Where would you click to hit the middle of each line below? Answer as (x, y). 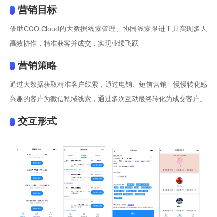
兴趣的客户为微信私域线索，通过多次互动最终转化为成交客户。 (108, 99)
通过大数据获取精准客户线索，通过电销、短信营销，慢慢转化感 (108, 84)
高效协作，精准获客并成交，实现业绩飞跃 (74, 43)
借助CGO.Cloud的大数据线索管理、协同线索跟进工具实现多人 (108, 28)
